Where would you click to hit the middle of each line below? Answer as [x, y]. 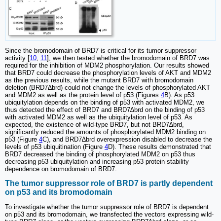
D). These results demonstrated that [160, 147]
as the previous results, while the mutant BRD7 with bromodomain [99, 80]
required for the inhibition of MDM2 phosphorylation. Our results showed [107, 65]
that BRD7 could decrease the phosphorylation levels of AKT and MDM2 [108, 73]
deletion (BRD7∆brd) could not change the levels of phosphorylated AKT [108, 87]
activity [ [17, 58]
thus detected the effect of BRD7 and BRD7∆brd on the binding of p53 [105, 110]
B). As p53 [179, 95]
